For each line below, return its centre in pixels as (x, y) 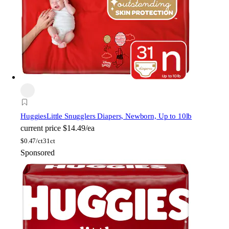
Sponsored (38, 153)
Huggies (33, 116)
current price (41, 128)
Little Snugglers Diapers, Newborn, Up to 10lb (119, 116)
